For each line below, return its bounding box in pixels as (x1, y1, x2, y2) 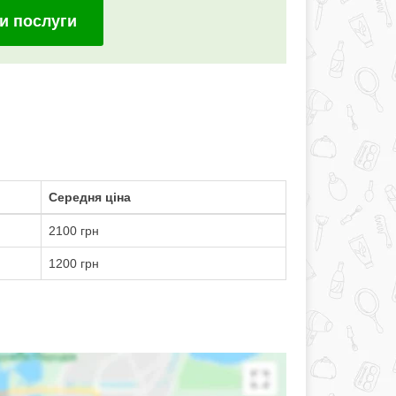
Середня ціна (48, 190, 131, 204)
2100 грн (48, 224, 99, 238)
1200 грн (48, 256, 99, 270)
